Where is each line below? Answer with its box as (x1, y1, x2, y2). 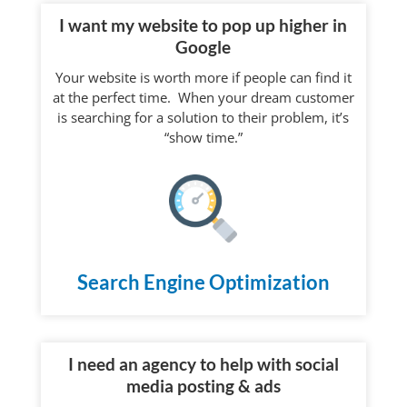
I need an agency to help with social (67, 353, 339, 375)
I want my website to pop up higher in (59, 15, 348, 36)
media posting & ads (125, 375, 281, 397)
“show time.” (164, 128, 243, 147)
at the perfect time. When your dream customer (52, 88, 354, 107)
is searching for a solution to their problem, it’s (57, 108, 350, 127)
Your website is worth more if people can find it (55, 68, 352, 87)
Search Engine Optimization (76, 270, 330, 295)
